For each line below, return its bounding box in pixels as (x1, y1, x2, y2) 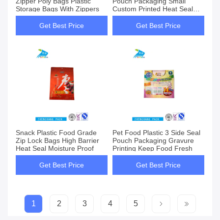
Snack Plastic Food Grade (16, 129, 97, 137)
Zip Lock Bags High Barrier (16, 137, 99, 145)
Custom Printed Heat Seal (112, 5, 193, 13)
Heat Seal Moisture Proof (16, 144, 94, 153)
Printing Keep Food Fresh (112, 144, 192, 153)
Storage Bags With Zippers (16, 5, 99, 13)
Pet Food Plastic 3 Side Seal (112, 129, 200, 137)
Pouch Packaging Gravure (112, 137, 194, 145)
